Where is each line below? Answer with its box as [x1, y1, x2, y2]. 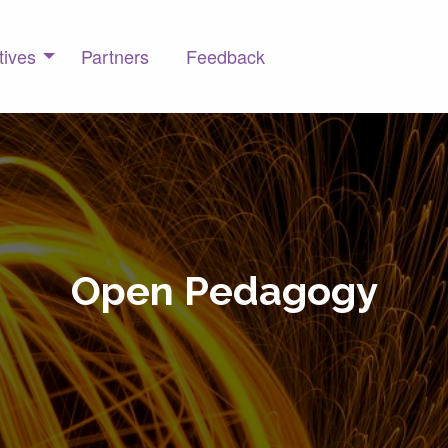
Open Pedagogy [70, 266, 378, 314]
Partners [81, 43, 149, 70]
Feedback [186, 43, 265, 70]
